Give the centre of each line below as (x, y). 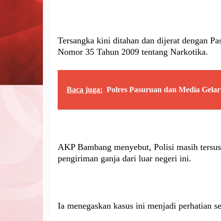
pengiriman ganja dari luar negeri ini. (125, 159)
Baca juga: (85, 90)
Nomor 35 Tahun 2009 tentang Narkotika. (133, 52)
